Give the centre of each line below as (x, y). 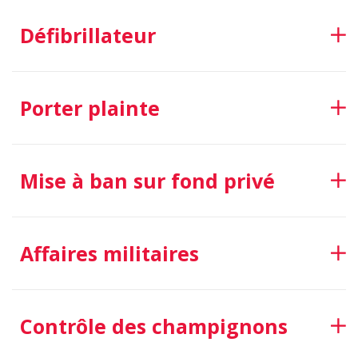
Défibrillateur (88, 35)
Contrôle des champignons (154, 326)
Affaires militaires (109, 253)
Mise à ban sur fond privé (147, 181)
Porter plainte (90, 108)
